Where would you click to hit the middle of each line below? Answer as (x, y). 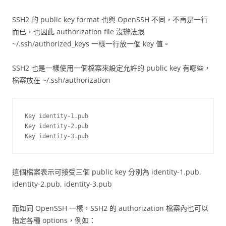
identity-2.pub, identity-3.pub (62, 184)
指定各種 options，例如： (54, 220)
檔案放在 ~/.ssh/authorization (61, 80)
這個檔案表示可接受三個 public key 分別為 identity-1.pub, (107, 172)
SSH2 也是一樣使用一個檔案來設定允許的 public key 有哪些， (111, 68)
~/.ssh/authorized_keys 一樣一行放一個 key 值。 (91, 44)
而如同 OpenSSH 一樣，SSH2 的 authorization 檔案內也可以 (110, 208)
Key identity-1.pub (56, 116)
